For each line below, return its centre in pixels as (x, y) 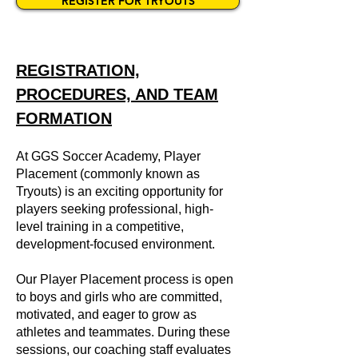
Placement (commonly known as (108, 174)
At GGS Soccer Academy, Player (108, 156)
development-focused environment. (115, 244)
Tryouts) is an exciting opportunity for (119, 191)
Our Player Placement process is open (125, 279)
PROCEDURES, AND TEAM (117, 94)
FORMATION (64, 118)
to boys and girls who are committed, (119, 297)
